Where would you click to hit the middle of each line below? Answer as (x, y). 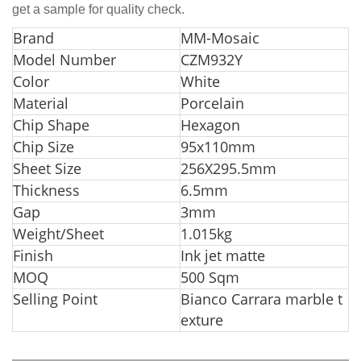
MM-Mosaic (220, 38)
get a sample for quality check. (98, 9)
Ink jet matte (223, 255)
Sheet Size (47, 168)
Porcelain (212, 103)
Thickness (46, 190)
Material (41, 103)
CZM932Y (212, 60)
